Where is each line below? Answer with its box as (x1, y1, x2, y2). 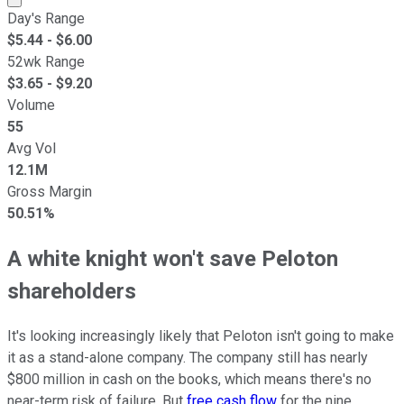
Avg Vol (7, 139, 56, 157)
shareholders (7, 278, 136, 304)
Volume (7, 96, 55, 114)
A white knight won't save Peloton (7, 245, 338, 271)
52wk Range (7, 52, 85, 70)
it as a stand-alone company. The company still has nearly (7, 348, 368, 366)
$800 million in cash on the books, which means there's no (7, 370, 372, 388)
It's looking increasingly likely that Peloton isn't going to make (7, 326, 394, 344)
